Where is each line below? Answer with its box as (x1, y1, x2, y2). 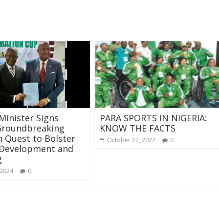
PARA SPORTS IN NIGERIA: (100, 111, 207, 124)
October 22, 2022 (107, 135, 155, 144)
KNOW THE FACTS (100, 122, 175, 134)
